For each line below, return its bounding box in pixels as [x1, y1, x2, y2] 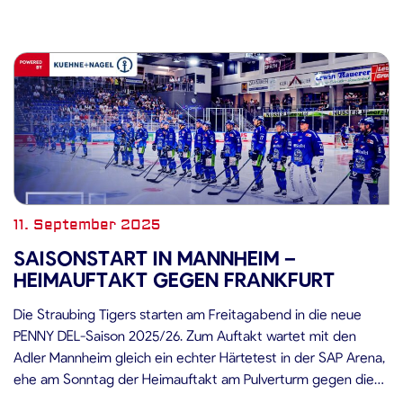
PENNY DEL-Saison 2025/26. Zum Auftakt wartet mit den [13, 327, 356, 344]
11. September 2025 [13, 216, 160, 234]
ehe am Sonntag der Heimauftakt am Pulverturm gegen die [13, 370, 374, 387]
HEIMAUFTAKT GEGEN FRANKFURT [13, 267, 335, 291]
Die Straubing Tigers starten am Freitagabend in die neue [13, 305, 362, 322]
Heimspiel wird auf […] [13, 19, 146, 36]
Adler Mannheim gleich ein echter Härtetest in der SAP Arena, [13, 348, 385, 365]
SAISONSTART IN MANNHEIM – [13, 246, 296, 269]
